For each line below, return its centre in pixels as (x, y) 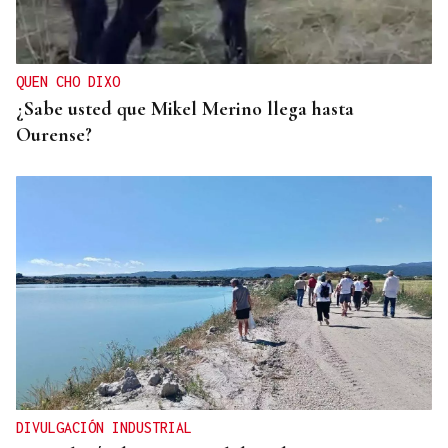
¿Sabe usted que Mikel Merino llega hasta (185, 109)
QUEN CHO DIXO (68, 82)
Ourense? (54, 135)
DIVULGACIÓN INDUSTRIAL (104, 428)
